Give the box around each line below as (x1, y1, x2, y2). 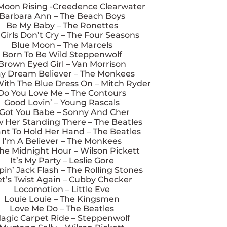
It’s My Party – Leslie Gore (10, 156, 114, 166)
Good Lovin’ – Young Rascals (4, 98, 120, 108)
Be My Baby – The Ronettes (6, 21, 118, 31)
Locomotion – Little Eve (14, 184, 110, 195)
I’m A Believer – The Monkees (2, 136, 122, 146)
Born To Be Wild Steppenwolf (2, 50, 122, 60)
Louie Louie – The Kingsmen (4, 194, 120, 204)
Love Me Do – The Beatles (10, 204, 114, 214)
